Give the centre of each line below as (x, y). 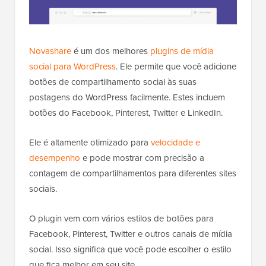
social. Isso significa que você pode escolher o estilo (130, 250)
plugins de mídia (182, 51)
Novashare (50, 51)
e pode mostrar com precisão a (142, 158)
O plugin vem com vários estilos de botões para (121, 219)
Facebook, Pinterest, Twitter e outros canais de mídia (131, 234)
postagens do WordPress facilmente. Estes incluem (127, 98)
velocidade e (175, 143)
